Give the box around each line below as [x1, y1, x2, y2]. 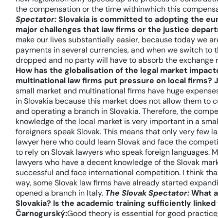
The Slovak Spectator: [105, 188, 189, 198]
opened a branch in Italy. [16, 188, 105, 198]
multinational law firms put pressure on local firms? [16, 75, 214, 86]
